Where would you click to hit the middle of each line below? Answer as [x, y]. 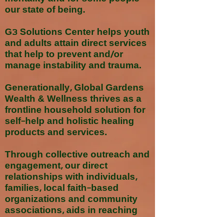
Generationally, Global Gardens [74, 88]
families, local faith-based [62, 189]
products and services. [56, 133]
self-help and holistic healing [70, 122]
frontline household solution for [75, 111]
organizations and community [71, 200]
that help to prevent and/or [64, 55]
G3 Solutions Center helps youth [77, 33]
